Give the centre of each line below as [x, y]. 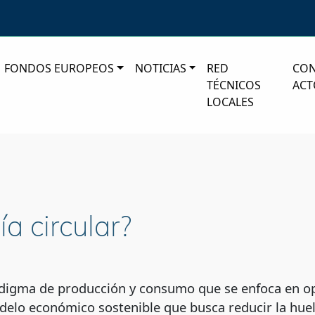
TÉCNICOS [234, 85]
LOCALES [231, 102]
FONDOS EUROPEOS [59, 69]
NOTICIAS [160, 69]
